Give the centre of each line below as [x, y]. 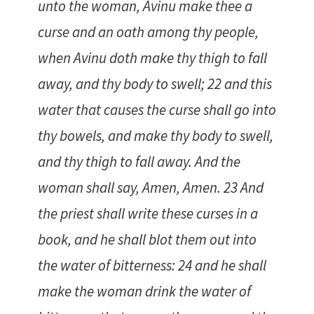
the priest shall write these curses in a [148, 214]
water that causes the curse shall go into [157, 110]
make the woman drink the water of [144, 292]
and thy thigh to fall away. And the [139, 162]
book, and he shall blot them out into [147, 240]
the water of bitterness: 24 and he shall [152, 266]
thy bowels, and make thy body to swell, [156, 136]
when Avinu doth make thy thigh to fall [152, 58]
